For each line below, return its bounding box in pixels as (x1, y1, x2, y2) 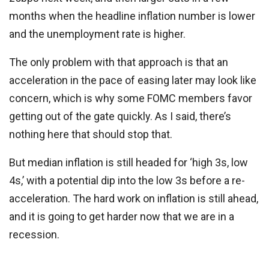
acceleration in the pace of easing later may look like (9, 74, 256, 87)
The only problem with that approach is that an (9, 56, 228, 69)
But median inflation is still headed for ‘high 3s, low (9, 156, 248, 169)
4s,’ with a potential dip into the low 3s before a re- (9, 174, 245, 187)
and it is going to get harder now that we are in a (9, 210, 234, 223)
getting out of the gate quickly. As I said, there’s (9, 110, 231, 123)
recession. (9, 228, 59, 241)
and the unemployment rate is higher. (9, 28, 186, 41)
